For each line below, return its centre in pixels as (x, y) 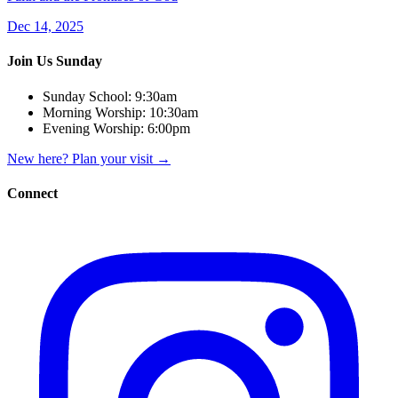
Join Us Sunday (55, 61)
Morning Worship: (94, 112)
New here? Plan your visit (82, 158)
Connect (32, 193)
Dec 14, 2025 (45, 26)
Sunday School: (87, 96)
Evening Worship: (93, 128)
